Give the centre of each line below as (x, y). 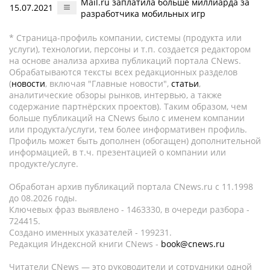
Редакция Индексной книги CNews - (85, 244)
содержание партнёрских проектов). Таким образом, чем (128, 106)
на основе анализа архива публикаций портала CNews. (125, 61)
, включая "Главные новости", (108, 83)
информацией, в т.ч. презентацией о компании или (118, 152)
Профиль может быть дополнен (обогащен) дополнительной (135, 141)
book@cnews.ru (193, 244)
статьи (185, 83)
